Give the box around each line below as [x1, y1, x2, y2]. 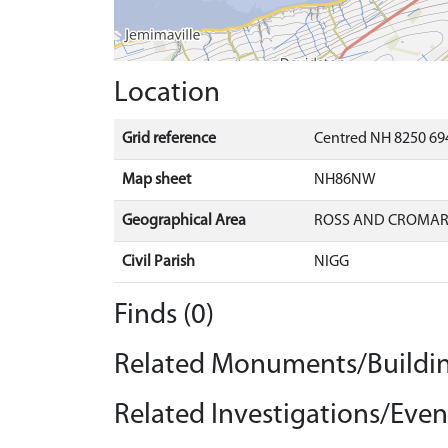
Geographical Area [122, 213, 246, 229]
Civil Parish [122, 254, 195, 270]
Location [114, 79, 220, 108]
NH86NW [314, 172, 376, 188]
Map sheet [122, 172, 191, 188]
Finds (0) [114, 301, 214, 330]
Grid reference [122, 131, 216, 147]
